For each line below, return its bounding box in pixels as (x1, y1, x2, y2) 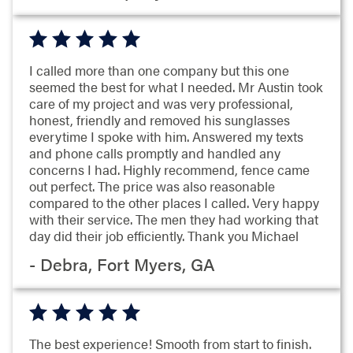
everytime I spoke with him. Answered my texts (28, 127, 303, 147)
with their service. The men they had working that (28, 210, 318, 229)
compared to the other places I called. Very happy (28, 193, 319, 213)
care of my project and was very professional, (28, 94, 293, 113)
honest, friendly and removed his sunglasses (28, 110, 290, 130)
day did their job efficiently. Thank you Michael (28, 226, 299, 246)
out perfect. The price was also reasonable (28, 176, 275, 196)
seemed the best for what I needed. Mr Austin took (28, 77, 323, 97)
